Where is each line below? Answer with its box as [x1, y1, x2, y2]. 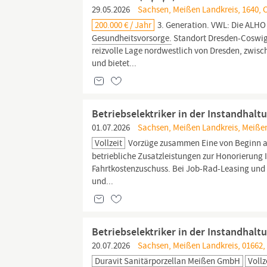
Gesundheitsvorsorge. [92, 32, 172, 44]
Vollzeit [95, 137, 123, 149]
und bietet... [92, 57, 137, 69]
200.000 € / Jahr [95, 19, 152, 31]
